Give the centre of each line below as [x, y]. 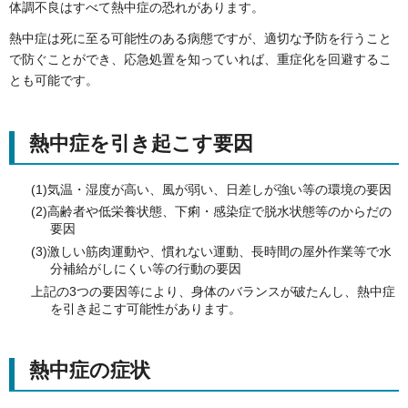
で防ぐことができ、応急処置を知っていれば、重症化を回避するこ [200, 60]
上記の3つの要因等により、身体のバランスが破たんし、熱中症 [213, 291]
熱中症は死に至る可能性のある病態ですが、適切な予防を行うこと [200, 39]
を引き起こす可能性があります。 [145, 308]
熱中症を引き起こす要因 [141, 144]
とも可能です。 [54, 81]
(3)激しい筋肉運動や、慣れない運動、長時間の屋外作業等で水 [211, 251]
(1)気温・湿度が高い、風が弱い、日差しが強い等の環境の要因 [211, 189]
